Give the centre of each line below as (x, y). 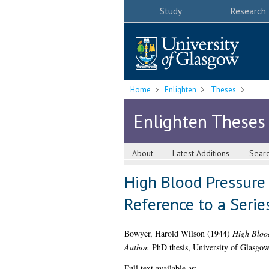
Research (248, 11)
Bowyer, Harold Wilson (164, 234)
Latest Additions (201, 153)
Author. (137, 247)
